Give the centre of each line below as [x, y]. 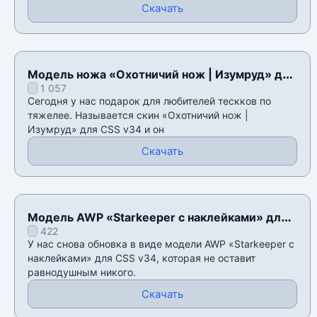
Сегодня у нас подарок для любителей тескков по [149, 101]
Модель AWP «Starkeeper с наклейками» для [157, 218]
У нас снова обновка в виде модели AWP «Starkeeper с [161, 244]
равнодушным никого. [82, 272]
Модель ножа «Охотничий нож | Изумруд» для [162, 75]
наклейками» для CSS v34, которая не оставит [142, 258]
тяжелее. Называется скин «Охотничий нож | [138, 115]
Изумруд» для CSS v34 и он [96, 129]
